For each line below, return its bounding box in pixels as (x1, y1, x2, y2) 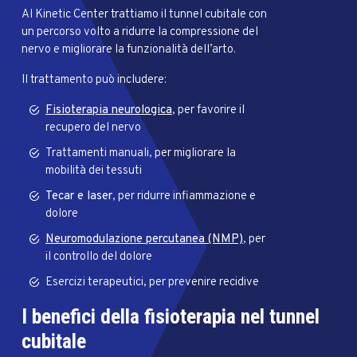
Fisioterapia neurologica (45, 103, 172, 118)
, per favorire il (172, 103, 245, 118)
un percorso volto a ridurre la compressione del (22, 25, 258, 40)
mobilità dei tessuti (45, 163, 142, 178)
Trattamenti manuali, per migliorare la (45, 146, 236, 161)
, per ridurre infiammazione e (112, 189, 256, 204)
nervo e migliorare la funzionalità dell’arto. (22, 42, 236, 57)
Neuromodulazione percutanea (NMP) (45, 232, 243, 247)
